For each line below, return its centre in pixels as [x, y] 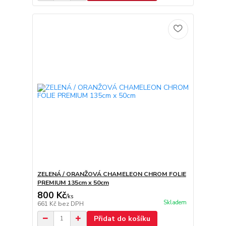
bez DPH [71, 204]
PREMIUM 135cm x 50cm [73, 182]
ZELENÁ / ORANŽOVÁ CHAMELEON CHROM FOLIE [111, 174]
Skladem [175, 202]
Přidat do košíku [122, 218]
